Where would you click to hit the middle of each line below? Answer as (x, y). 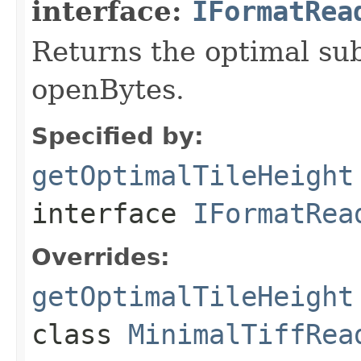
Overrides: (101, 257)
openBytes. (108, 89)
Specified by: (118, 136)
